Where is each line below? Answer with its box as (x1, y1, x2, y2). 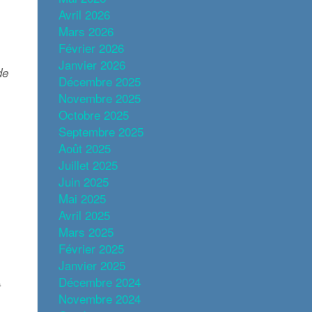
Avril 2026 (58, 6, 110, 23)
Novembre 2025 (58, 89, 141, 107)
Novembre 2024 (58, 290, 141, 307)
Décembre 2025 (58, 72, 141, 90)
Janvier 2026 (58, 56, 125, 73)
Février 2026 (58, 39, 124, 56)
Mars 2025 (58, 223, 114, 240)
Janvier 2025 (58, 256, 125, 274)
